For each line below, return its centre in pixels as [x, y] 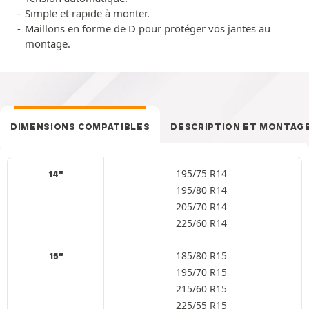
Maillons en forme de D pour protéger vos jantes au [148, 28]
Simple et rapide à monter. [87, 13]
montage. [48, 43]
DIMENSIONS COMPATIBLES [80, 126]
